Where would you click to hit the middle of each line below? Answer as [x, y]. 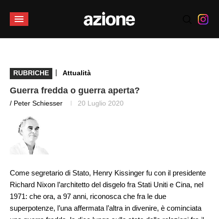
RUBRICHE [31, 73]
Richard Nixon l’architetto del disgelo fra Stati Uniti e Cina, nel [107, 185]
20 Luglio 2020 [101, 103]
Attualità [77, 73]
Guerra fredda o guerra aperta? [75, 90]
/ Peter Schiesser [36, 103]
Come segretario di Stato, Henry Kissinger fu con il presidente [108, 173]
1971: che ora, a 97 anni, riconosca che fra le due [88, 196]
